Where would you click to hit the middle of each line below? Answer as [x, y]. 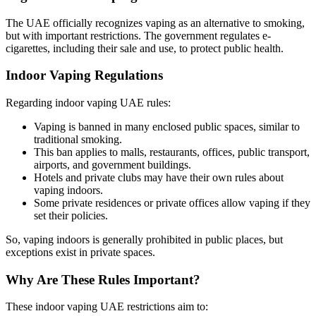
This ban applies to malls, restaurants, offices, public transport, [172, 152]
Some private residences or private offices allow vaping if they [172, 202]
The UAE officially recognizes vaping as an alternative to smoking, [155, 23]
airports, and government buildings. [113, 164]
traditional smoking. [78, 139]
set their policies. [71, 215]
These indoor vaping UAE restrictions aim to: [107, 307]
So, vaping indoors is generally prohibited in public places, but [144, 239]
